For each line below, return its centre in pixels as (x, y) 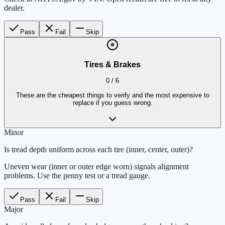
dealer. (14, 8)
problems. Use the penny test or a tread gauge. (77, 176)
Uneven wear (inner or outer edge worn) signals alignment (96, 167)
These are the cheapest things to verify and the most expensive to (113, 95)
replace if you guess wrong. (113, 102)
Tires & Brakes (113, 64)
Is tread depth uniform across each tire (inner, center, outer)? (98, 150)
